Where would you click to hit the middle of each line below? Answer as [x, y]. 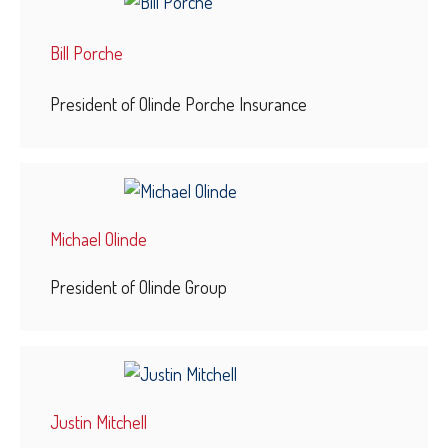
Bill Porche [86, 52]
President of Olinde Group [138, 286]
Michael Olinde [98, 238]
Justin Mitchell [98, 421]
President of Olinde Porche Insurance [178, 103]
